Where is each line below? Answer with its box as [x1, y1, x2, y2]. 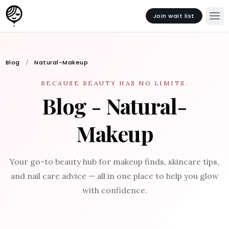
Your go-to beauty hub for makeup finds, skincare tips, [10, 156, 219, 167]
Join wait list [153, 11, 195, 20]
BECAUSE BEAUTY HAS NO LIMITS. [40, 79, 189, 87]
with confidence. [82, 185, 147, 195]
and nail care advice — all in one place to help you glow [10, 171, 219, 181]
